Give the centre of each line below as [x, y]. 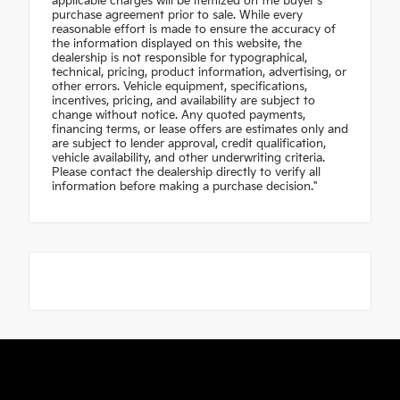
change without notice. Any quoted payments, [179, 116]
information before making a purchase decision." [185, 187]
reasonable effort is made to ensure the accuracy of [194, 30]
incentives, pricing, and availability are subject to [183, 101]
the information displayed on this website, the [177, 44]
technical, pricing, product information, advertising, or [199, 73]
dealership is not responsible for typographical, [179, 58]
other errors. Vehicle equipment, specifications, [179, 87]
